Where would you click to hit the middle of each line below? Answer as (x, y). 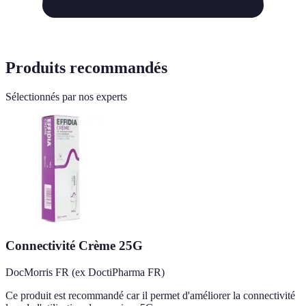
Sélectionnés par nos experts (66, 96)
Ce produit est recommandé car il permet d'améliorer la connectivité (150, 296)
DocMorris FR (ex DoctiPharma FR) (85, 273)
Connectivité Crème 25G (74, 246)
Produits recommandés (86, 67)
